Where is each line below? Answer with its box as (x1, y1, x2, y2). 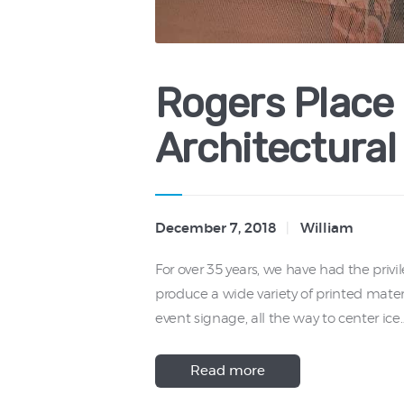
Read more (190, 363, 265, 378)
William (299, 221, 353, 235)
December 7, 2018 (155, 221, 276, 235)
